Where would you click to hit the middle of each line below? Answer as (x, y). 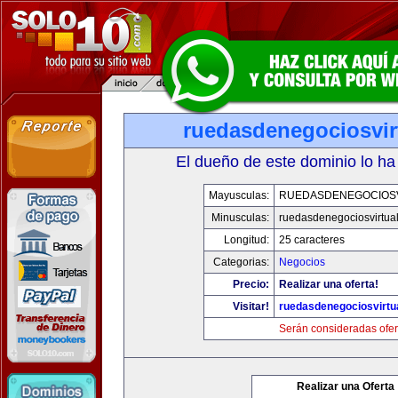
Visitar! (251, 306)
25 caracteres (311, 240)
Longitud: (246, 240)
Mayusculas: (239, 195)
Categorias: (241, 262)
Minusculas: (240, 218)
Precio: (251, 284)
